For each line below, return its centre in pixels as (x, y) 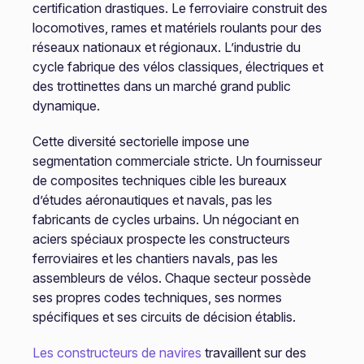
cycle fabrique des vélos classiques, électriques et (178, 67)
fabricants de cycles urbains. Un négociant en (165, 219)
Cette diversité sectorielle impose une (141, 141)
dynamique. (66, 106)
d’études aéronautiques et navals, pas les (152, 200)
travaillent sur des (253, 353)
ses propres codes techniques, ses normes (157, 297)
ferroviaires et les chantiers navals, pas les (155, 258)
